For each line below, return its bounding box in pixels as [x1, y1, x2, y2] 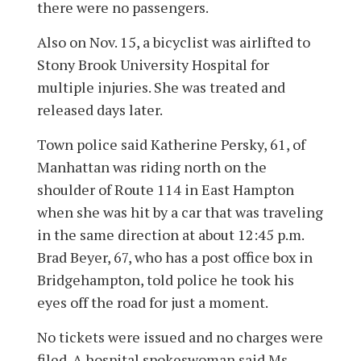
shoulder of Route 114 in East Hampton [37, 179, 294, 199]
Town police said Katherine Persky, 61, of [37, 134, 305, 154]
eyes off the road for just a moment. [37, 292, 271, 312]
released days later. [37, 99, 165, 119]
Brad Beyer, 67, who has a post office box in [37, 247, 313, 267]
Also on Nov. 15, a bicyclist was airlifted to [37, 31, 310, 52]
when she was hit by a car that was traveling [37, 201, 323, 222]
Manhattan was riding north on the [37, 156, 267, 176]
